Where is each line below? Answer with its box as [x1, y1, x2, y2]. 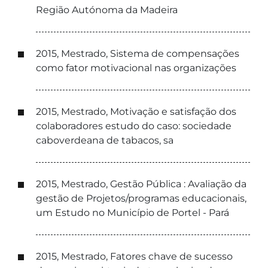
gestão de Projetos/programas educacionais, [36, 193, 246, 204]
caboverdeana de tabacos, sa [36, 135, 173, 146]
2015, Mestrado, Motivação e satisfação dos [36, 106, 236, 117]
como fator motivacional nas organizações [36, 62, 236, 74]
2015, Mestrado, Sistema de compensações [36, 48, 239, 59]
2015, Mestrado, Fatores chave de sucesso [36, 251, 233, 262]
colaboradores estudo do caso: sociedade [36, 120, 232, 132]
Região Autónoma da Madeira [36, 4, 178, 16]
